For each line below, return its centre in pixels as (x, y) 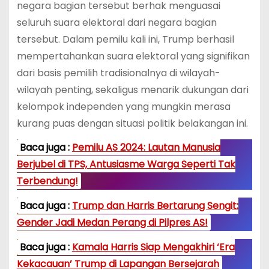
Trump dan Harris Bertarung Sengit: (155, 206)
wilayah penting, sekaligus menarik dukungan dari (132, 89)
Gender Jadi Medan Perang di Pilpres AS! (112, 223)
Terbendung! (47, 181)
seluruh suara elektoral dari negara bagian (116, 22)
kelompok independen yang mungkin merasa (123, 106)
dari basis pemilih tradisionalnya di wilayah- (118, 73)
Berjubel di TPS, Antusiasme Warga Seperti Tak (126, 165)
